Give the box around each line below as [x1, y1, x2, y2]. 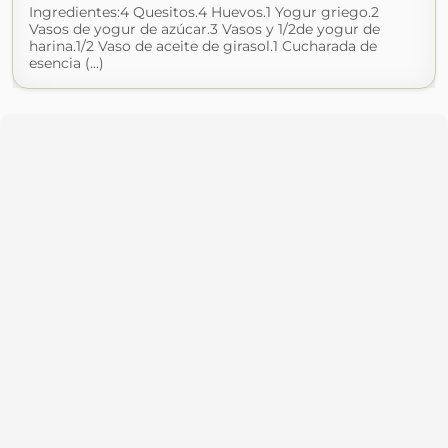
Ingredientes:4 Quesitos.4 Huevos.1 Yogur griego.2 [29, 3, 379, 22]
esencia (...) [29, 54, 104, 73]
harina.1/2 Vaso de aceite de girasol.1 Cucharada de [29, 37, 377, 56]
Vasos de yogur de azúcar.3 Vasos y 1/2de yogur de [29, 20, 380, 39]
